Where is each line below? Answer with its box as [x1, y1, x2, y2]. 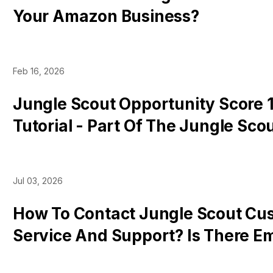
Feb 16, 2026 [13, 66, 65, 76]
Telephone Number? [13, 248, 171, 267]
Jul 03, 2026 [13, 175, 63, 186]
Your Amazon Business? [13, 7, 199, 26]
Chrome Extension [13, 138, 155, 157]
